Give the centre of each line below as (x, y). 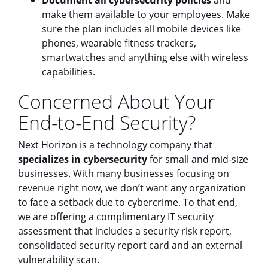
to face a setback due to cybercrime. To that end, (128, 202)
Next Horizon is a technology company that (115, 144)
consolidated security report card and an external (130, 245)
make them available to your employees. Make (146, 14)
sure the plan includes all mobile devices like (141, 28)
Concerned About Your (116, 101)
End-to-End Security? (107, 122)
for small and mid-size (198, 159)
